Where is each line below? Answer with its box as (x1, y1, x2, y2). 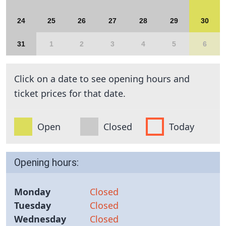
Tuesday (14, 199, 51, 211)
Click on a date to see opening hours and (14, 73, 190, 85)
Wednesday (14, 213, 66, 225)
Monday (14, 186, 50, 198)
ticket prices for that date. (14, 87, 126, 99)
